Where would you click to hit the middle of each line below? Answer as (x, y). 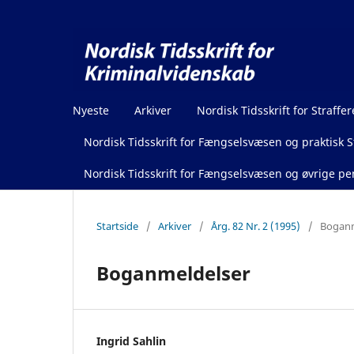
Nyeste (91, 110)
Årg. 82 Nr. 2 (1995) (256, 226)
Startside (117, 226)
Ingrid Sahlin (131, 341)
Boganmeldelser (173, 273)
